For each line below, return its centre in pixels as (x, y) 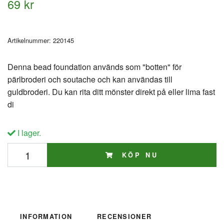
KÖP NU (138, 155)
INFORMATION (46, 217)
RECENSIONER (124, 217)
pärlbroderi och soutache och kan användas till (90, 79)
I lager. (28, 133)
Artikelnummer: (29, 40)
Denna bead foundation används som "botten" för (94, 67)
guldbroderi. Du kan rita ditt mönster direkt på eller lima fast (111, 92)
